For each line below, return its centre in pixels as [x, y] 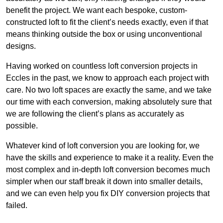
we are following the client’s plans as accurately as [95, 114]
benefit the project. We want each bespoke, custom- [97, 10]
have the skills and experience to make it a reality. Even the [110, 158]
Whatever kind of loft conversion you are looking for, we [103, 146]
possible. [22, 126]
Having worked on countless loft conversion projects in [102, 66]
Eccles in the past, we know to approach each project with [108, 78]
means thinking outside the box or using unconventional [104, 34]
